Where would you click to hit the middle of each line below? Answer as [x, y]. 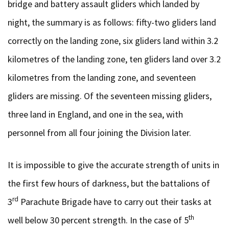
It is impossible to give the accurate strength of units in [113, 165]
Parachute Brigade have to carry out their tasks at [115, 201]
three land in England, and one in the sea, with [95, 114]
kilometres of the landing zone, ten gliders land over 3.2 [114, 59]
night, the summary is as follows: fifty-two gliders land [112, 22]
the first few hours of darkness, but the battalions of [109, 183]
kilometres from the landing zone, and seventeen [102, 77]
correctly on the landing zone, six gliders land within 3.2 [113, 40]
